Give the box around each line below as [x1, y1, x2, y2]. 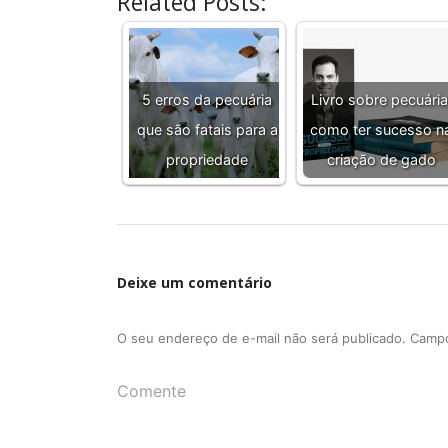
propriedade [166, 150, 248, 168]
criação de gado [326, 150, 436, 168]
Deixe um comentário [117, 272, 272, 292]
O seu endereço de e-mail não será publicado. [117, 329, 406, 346]
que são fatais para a [136, 120, 278, 138]
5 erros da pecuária [142, 90, 272, 108]
